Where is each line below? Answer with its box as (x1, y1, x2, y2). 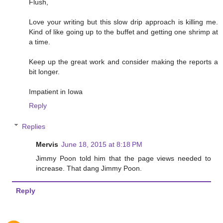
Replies (22, 122, 46, 130)
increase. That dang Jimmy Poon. (36, 164, 142, 172)
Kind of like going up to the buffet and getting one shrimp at (29, 28, 218, 36)
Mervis (36, 140, 59, 148)
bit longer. (29, 68, 60, 76)
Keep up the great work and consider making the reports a (29, 58, 218, 66)
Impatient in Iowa (29, 88, 83, 96)
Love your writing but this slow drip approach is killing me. (29, 18, 218, 26)
